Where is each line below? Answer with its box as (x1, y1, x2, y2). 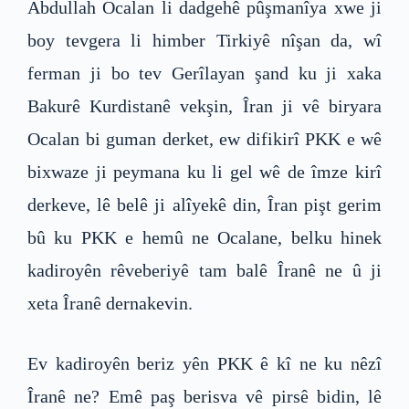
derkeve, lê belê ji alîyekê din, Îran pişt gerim (27, 194, 382, 215)
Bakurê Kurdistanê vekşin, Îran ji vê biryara (27, 95, 382, 116)
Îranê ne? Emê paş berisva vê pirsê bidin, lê (27, 385, 382, 406)
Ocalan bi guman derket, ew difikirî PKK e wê (27, 128, 382, 149)
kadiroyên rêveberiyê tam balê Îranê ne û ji (27, 259, 382, 280)
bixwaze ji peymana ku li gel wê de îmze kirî (27, 161, 382, 182)
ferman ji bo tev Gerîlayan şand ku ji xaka (27, 62, 382, 83)
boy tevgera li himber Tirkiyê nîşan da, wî (27, 29, 382, 50)
